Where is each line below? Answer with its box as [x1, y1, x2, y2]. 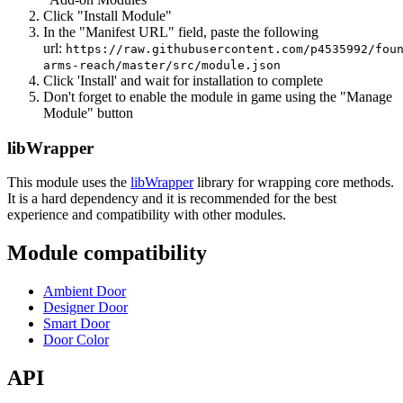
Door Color [43, 332, 109, 348]
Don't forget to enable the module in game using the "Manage [43, 89, 392, 105]
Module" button [43, 105, 133, 121]
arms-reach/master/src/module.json [43, 58, 281, 73]
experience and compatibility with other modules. [7, 207, 286, 223]
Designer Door [43, 300, 128, 316]
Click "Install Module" [43, 8, 172, 24]
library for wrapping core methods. [193, 175, 394, 191]
